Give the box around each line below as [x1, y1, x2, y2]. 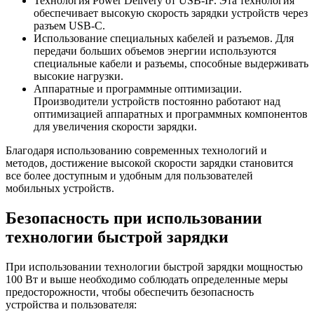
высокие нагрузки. [34, 70, 123, 83]
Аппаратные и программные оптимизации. [34, 83, 242, 95]
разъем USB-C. [34, 20, 105, 32]
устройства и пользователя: [6, 298, 137, 310]
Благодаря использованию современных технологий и [6, 144, 267, 157]
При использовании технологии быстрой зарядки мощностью [6, 260, 303, 273]
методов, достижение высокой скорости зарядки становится [6, 157, 293, 170]
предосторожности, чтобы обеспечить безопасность [6, 285, 254, 298]
